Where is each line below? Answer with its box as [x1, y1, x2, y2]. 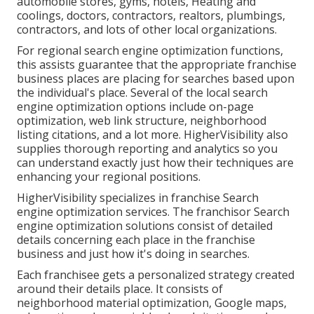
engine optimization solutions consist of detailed [17, 218, 273, 234]
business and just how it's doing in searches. [17, 246, 250, 262]
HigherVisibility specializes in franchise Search [17, 190, 259, 206]
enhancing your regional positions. [17, 169, 200, 185]
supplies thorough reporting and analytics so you [17, 141, 278, 157]
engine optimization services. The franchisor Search [17, 204, 289, 220]
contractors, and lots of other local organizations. [17, 22, 277, 38]
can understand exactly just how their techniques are [17, 155, 294, 171]
